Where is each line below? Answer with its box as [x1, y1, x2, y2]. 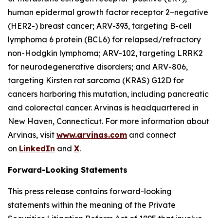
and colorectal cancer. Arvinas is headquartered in [8, 103, 199, 112]
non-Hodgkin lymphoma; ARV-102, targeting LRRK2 [8, 48, 203, 58]
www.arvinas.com [56, 130, 127, 140]
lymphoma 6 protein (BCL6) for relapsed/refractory [8, 35, 201, 44]
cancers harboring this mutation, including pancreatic [8, 89, 209, 99]
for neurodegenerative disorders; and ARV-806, [8, 62, 188, 72]
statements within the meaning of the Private [8, 200, 176, 210]
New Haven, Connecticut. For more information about [8, 116, 209, 126]
